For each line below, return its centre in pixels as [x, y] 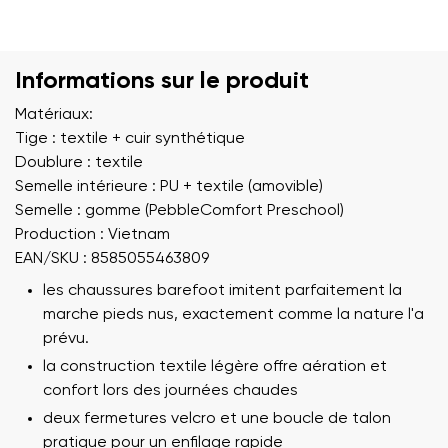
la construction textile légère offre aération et [215, 366]
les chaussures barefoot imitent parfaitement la [222, 290]
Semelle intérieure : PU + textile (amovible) [169, 186]
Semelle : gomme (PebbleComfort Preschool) [179, 210]
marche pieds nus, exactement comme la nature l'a [233, 314]
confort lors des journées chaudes [170, 390]
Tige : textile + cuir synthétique [130, 138]
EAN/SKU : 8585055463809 [112, 258]
